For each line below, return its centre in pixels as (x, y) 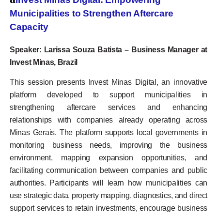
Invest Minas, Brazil (44, 62)
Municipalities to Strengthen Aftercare (92, 14)
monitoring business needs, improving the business (108, 145)
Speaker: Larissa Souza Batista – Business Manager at (108, 50)
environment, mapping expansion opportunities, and (108, 157)
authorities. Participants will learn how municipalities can (108, 183)
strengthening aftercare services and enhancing (108, 107)
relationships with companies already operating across (108, 120)
